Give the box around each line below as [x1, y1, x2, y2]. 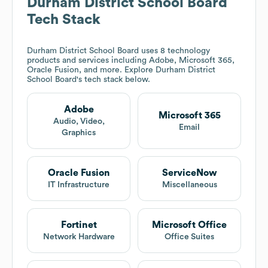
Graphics [62, 129, 96, 138]
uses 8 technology [139, 47, 210, 56]
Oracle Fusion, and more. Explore [27, 66, 156, 75]
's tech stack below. [77, 75, 150, 84]
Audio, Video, [53, 117, 105, 126]
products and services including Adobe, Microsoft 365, [27, 56, 234, 65]
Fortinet [60, 220, 97, 230]
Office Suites [165, 233, 214, 242]
